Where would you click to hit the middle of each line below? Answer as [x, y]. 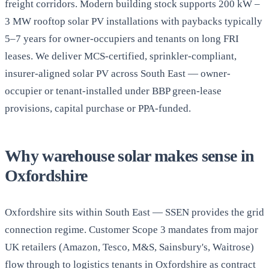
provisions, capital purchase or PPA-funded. [98, 109]
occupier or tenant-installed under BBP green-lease [113, 91]
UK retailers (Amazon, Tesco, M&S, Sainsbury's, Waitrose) [129, 247]
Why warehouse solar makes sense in [130, 156]
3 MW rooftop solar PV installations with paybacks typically [134, 22]
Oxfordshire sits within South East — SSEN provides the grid [134, 213]
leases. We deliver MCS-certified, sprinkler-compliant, [121, 56]
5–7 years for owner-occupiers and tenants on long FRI [122, 39]
